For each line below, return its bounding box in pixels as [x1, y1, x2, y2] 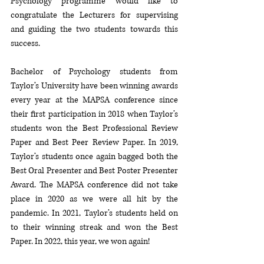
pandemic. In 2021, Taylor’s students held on [11, 207, 178, 219]
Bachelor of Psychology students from [11, 66, 178, 78]
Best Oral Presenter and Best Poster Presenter [11, 165, 178, 177]
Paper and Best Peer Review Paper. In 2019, [11, 137, 178, 148]
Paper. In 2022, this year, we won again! [11, 236, 151, 247]
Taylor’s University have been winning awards [11, 80, 178, 92]
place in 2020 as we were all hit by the [11, 193, 178, 205]
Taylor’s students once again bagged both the [11, 151, 178, 163]
